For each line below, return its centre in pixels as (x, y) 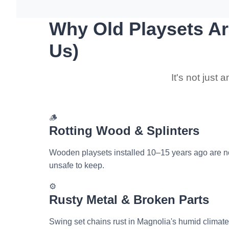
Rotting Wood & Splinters (124, 131)
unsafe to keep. (77, 166)
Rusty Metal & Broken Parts (129, 200)
